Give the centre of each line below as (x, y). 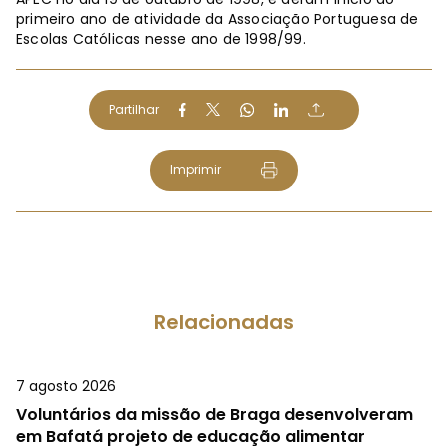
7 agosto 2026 (66, 386)
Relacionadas (224, 322)
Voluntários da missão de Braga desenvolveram (214, 415)
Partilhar (134, 109)
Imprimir (195, 169)
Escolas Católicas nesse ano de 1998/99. (161, 38)
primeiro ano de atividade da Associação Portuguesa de (217, 18)
